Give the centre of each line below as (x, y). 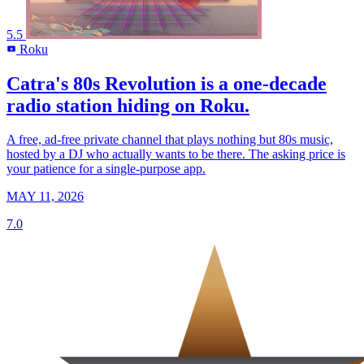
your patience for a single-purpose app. (106, 169)
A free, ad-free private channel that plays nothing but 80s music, (170, 140)
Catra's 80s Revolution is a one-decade (167, 83)
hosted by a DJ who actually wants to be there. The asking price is (176, 154)
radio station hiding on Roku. (128, 105)
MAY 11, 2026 (45, 197)
